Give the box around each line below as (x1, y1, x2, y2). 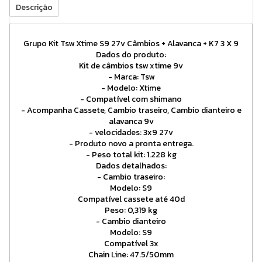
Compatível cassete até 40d (77, 193, 185, 206)
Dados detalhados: (95, 160, 167, 173)
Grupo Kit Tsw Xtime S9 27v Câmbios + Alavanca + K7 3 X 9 (23, 37, 239, 50)
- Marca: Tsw (108, 71, 154, 84)
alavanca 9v (108, 115, 154, 128)
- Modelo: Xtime (101, 82, 161, 95)
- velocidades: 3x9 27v (89, 126, 173, 139)
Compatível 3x (104, 237, 158, 250)
